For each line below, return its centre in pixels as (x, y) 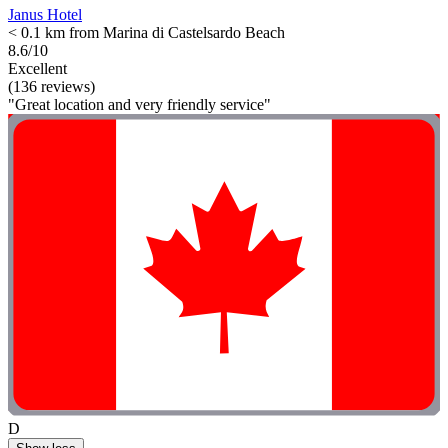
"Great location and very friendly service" (139, 104)
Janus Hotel (45, 14)
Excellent (37, 68)
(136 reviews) (51, 86)
